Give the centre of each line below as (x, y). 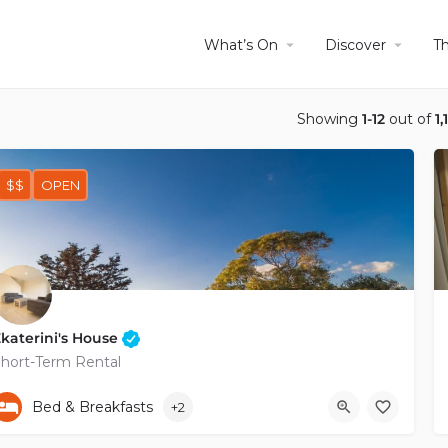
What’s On (241, 44)
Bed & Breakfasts (92, 406)
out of (410, 119)
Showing (329, 119)
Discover (355, 44)
